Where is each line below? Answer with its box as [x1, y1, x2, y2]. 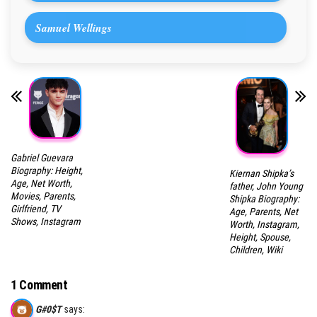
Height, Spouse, [229, 231, 291, 243]
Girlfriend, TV [11, 203, 61, 215]
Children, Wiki [229, 244, 282, 256]
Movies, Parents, [11, 190, 76, 202]
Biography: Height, [11, 165, 83, 177]
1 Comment [11, 277, 68, 293]
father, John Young [229, 180, 303, 192]
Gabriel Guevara [11, 152, 73, 164]
